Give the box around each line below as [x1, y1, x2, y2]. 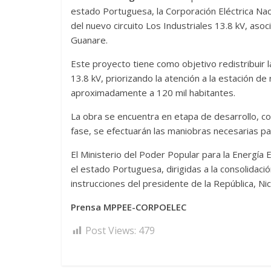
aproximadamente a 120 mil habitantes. [71, 87, 235, 99]
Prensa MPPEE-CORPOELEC [71, 201, 186, 214]
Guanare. [71, 34, 108, 47]
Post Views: [85, 224, 136, 238]
